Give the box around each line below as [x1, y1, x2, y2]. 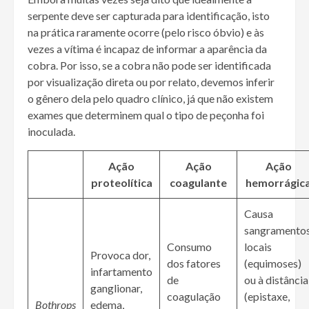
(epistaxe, [244, 290, 290, 303]
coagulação [167, 290, 221, 303]
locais [244, 240, 272, 254]
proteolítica [90, 176, 152, 190]
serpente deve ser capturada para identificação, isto [28, 9, 270, 23]
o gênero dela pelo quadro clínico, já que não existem [28, 92, 273, 106]
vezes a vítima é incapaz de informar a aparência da [28, 42, 267, 56]
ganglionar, [90, 281, 142, 295]
